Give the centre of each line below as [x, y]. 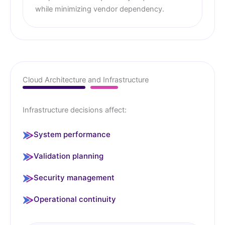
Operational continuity [75, 199]
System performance [72, 135]
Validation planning [69, 156]
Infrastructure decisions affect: [75, 110]
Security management [74, 178]
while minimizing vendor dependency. [100, 9]
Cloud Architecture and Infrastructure [86, 80]
